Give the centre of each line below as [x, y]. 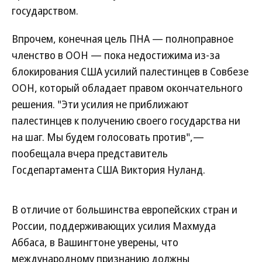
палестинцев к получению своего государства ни [126, 120]
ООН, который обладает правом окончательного [127, 88]
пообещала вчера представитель [90, 153]
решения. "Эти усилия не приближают [100, 104]
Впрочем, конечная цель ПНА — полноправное [123, 39]
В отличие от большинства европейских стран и [125, 209]
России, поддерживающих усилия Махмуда [114, 226]
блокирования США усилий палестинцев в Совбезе [130, 71]
